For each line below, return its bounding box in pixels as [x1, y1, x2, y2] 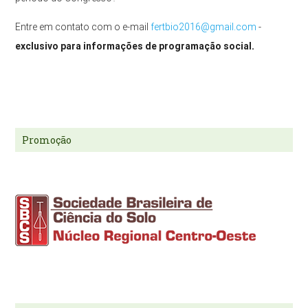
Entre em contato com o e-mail [15, 21, 151, 34]
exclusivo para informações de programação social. [15, 40, 255, 53]
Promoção [22, 133, 72, 147]
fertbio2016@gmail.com [151, 21, 257, 34]
